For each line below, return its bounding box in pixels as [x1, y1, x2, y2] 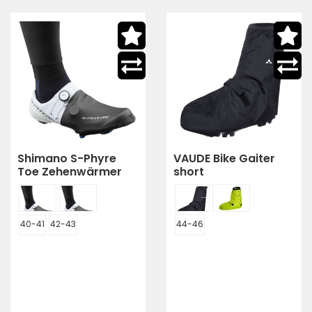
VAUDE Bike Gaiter [173, 150, 275, 166]
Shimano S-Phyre [17, 150, 116, 166]
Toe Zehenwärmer [17, 163, 122, 180]
